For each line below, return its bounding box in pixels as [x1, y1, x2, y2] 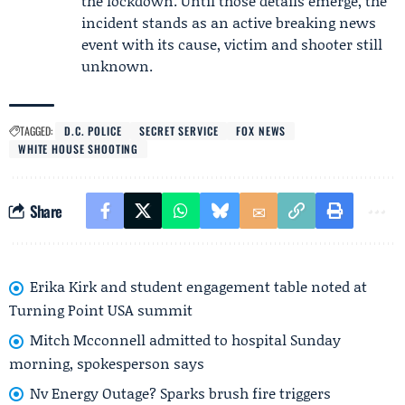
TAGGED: [20, 123, 52, 138]
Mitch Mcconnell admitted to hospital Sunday [30, 328, 341, 350]
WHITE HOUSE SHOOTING [18, 141, 139, 156]
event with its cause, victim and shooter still [81, 33, 382, 54]
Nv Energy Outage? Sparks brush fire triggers [30, 381, 331, 403]
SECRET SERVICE [139, 123, 219, 138]
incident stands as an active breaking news [81, 12, 376, 33]
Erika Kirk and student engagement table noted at [30, 276, 367, 297]
